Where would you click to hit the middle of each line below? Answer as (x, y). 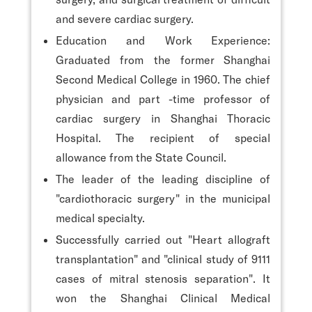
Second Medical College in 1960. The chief (163, 79)
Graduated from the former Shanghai (163, 59)
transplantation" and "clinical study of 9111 (163, 258)
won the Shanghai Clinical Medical (163, 297)
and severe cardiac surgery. (125, 18)
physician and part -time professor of (163, 98)
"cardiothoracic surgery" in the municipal (163, 198)
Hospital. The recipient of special (163, 137)
